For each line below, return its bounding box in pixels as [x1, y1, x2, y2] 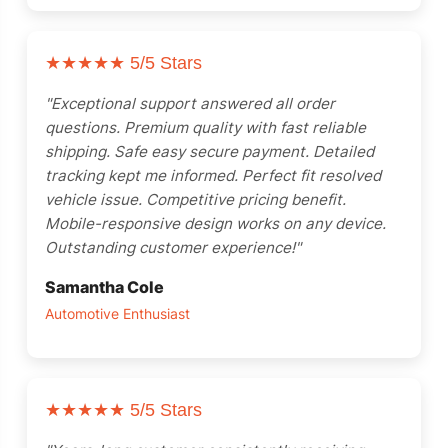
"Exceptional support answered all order [45, 94, 335, 113]
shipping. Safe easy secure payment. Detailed [45, 142, 374, 161]
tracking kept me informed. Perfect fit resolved [45, 166, 381, 185]
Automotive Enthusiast [45, 306, 190, 322]
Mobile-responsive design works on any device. [45, 214, 386, 233]
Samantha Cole [45, 277, 164, 297]
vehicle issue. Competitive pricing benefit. [45, 190, 346, 209]
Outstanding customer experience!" [45, 238, 301, 257]
